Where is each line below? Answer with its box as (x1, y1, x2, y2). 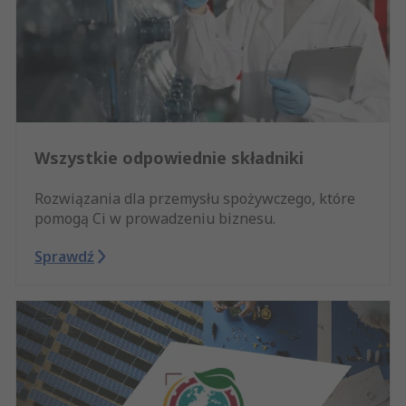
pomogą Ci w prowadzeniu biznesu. (34, 208, 275, 228)
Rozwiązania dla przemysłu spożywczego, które (34, 188, 355, 208)
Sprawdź (34, 246, 94, 266)
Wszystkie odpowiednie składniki (34, 146, 304, 169)
